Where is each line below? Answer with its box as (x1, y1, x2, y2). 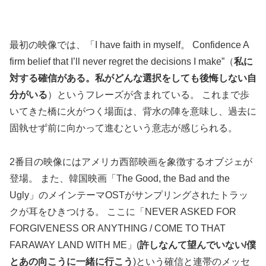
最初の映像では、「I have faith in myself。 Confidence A (9, 40, 249, 50)
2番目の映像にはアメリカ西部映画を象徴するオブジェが (9, 157, 252, 167)
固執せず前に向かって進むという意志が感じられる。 (9, 123, 237, 134)
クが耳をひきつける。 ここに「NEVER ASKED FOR (9, 207, 236, 217)
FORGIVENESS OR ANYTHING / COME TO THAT (9, 223, 226, 234)
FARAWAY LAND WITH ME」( (9, 240, 140, 251)
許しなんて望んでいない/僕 (140, 240, 256, 251)
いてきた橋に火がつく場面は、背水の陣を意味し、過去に (9, 106, 256, 117)
